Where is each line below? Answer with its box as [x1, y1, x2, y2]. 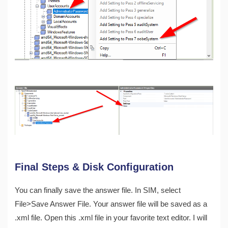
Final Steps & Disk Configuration [15, 161, 174, 173]
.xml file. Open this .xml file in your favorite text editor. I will [15, 213, 208, 222]
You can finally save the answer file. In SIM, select [15, 186, 181, 194]
